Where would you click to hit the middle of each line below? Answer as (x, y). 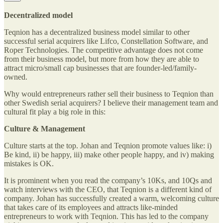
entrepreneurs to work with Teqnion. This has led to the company (106, 217)
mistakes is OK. (29, 164)
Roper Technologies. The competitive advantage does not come (104, 50)
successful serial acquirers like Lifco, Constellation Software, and (106, 41)
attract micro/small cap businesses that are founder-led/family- (100, 68)
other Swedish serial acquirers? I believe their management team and (111, 103)
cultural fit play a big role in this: (55, 112)
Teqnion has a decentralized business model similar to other (97, 32)
